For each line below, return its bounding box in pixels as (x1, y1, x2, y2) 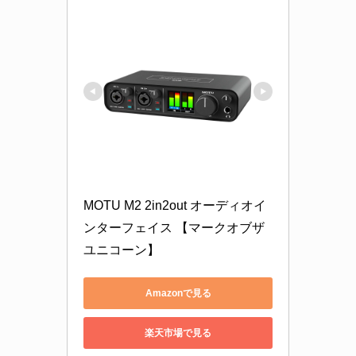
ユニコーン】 (83, 243, 160, 257)
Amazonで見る (145, 287, 211, 299)
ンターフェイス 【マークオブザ (83, 221, 265, 235)
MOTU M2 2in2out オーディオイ (83, 199, 266, 213)
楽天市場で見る (145, 327, 211, 339)
